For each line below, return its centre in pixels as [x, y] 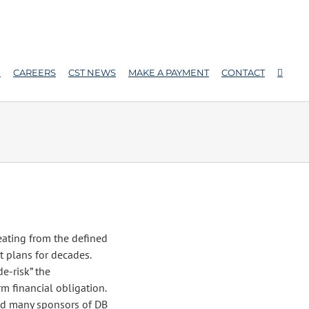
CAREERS [34, 72]
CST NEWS [92, 72]
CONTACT [243, 72]
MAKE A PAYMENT [169, 72]
